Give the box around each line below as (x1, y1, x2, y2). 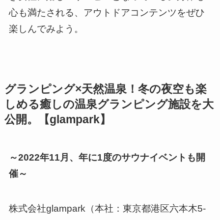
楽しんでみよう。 (8, 24, 83, 34)
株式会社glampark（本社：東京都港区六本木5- (8, 203, 206, 214)
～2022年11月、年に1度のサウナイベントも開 (8, 152, 205, 163)
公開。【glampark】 (4, 113, 111, 126)
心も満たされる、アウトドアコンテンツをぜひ (8, 7, 205, 18)
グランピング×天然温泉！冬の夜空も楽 (4, 82, 207, 95)
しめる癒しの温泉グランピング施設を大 (4, 98, 214, 110)
